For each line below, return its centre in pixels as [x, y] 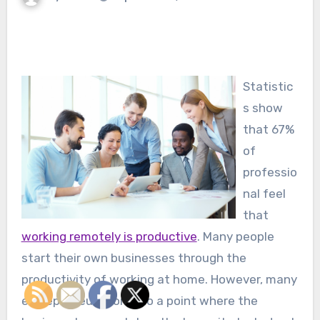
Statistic [267, 87]
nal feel [264, 194]
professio [270, 172]
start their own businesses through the [134, 258]
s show [262, 108]
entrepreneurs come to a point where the [139, 301]
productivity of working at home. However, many [159, 280]
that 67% [268, 130]
